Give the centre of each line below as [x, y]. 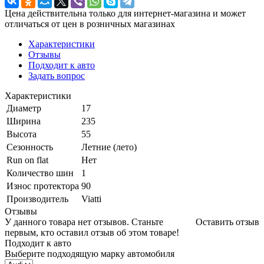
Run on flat [27, 160]
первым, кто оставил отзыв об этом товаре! [92, 233]
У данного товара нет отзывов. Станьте [84, 222]
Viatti [91, 199]
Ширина [24, 121]
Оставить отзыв [227, 222]
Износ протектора [43, 186]
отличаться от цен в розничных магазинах [90, 24]
